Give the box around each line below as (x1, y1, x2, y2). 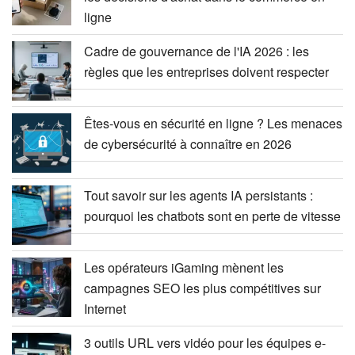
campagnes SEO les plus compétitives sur (84, 278, 321, 297)
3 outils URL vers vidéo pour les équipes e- (84, 333, 326, 352)
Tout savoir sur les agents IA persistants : (84, 185, 313, 204)
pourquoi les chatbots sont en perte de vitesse (84, 206, 341, 225)
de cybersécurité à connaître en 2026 (84, 134, 292, 153)
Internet (84, 299, 126, 318)
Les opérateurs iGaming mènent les (84, 258, 284, 277)
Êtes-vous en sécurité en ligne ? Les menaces (84, 113, 342, 132)
